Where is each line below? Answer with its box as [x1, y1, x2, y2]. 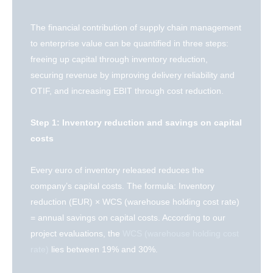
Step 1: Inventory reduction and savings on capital [30, 118, 242, 128]
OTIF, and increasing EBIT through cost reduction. [30, 86, 224, 96]
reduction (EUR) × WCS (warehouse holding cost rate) [30, 197, 239, 207]
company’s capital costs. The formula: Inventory [30, 181, 214, 191]
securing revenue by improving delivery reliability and [30, 70, 235, 80]
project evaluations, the [30, 229, 122, 239]
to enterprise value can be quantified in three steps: [30, 38, 229, 49]
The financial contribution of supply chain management [30, 23, 241, 33]
